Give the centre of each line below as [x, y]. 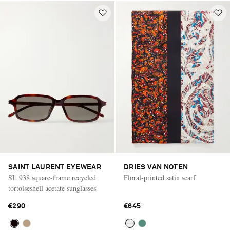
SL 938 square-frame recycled [52, 178]
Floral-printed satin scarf [160, 178]
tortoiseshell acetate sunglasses [52, 188]
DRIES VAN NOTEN [156, 168]
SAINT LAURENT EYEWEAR [55, 168]
